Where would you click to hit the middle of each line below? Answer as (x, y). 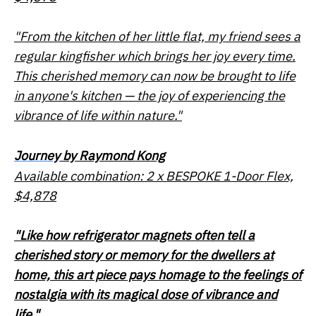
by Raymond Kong (113, 156)
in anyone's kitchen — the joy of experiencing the (150, 96)
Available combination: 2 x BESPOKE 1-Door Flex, (154, 176)
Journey (37, 156)
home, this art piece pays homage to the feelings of (158, 275)
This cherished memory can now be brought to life (155, 76)
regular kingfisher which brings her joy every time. (155, 56)
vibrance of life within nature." (98, 116)
